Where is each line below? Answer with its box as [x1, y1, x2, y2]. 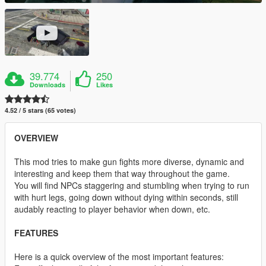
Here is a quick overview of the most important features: [14, 251, 224, 263]
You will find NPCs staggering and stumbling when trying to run [14, 179, 249, 192]
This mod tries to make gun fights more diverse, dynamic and [14, 156, 244, 168]
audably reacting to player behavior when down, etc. [14, 203, 210, 216]
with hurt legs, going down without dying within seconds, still [14, 191, 238, 204]
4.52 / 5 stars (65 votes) [5, 106, 76, 115]
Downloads [30, 80, 66, 90]
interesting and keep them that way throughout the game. [14, 167, 230, 180]
